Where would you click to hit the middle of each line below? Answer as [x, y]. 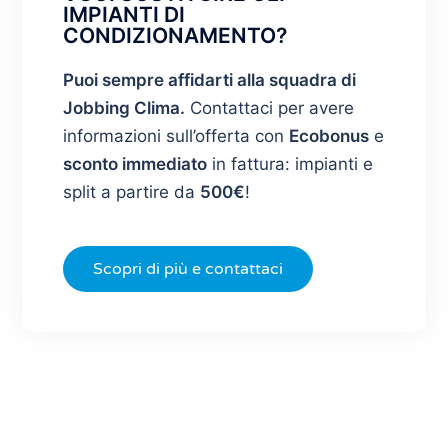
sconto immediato [134, 164]
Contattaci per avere [269, 108]
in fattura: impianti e [289, 164]
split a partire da [131, 192]
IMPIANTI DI [123, 15]
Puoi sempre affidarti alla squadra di [209, 80]
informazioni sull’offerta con [175, 136]
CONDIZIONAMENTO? [174, 36]
